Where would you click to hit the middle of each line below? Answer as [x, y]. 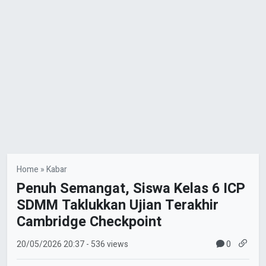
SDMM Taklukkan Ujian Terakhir [118, 205]
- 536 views [107, 245]
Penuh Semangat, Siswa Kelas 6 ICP [131, 188]
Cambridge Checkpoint [89, 221]
